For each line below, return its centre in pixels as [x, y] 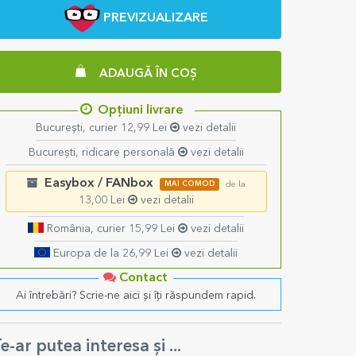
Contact [142, 279]
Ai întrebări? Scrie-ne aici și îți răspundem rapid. [136, 296]
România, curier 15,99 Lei [111, 229]
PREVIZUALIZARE [155, 19]
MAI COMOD [190, 184]
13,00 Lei [103, 201]
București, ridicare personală [103, 153]
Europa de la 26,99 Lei [111, 254]
